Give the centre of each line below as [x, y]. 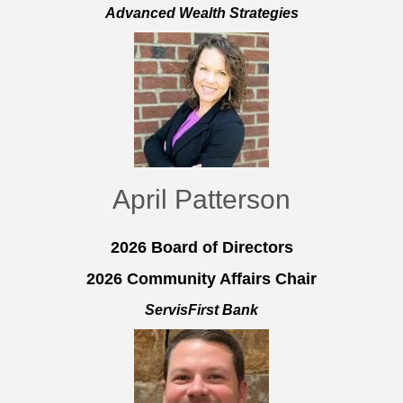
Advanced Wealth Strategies [201, 13]
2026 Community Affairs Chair [201, 279]
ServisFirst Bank [201, 310]
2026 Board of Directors [201, 248]
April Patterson [201, 200]
